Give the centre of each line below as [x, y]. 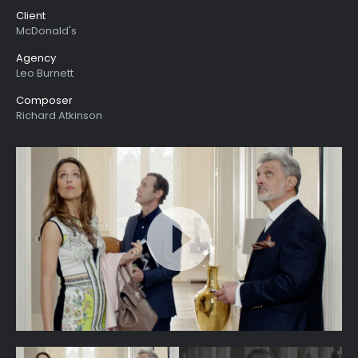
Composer [44, 100]
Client [31, 16]
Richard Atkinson [59, 115]
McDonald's [46, 31]
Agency [36, 58]
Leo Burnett [45, 73]
